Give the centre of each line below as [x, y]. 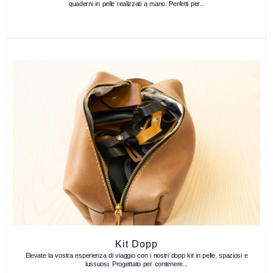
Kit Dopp [136, 244]
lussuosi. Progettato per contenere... [136, 264]
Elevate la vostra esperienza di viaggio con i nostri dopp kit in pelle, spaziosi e [136, 256]
